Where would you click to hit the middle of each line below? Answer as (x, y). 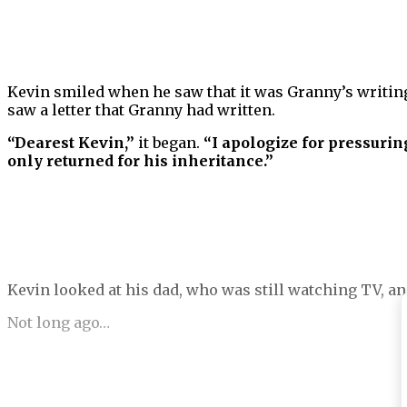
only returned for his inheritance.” (140, 161)
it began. (169, 143)
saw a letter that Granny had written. (141, 110)
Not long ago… (59, 323)
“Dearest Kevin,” (71, 143)
